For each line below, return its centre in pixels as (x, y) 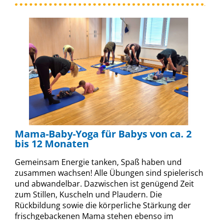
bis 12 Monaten (52, 143)
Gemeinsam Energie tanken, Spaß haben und (98, 162)
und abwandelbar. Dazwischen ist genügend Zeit (104, 183)
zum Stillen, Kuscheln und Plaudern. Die (88, 194)
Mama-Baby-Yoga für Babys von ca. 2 (103, 134)
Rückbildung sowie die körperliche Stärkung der (103, 205)
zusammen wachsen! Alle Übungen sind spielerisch (109, 173)
